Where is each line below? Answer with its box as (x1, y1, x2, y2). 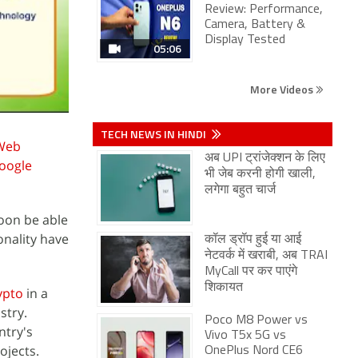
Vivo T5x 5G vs (205, 329, 286, 342)
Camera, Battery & (205, 18, 305, 31)
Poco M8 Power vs (205, 314, 308, 327)
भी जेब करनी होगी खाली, (205, 168, 316, 181)
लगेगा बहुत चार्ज (205, 184, 276, 197)
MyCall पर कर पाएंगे (205, 265, 297, 278)
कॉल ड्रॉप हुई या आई (205, 233, 301, 246)
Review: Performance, (205, 3, 323, 16)
